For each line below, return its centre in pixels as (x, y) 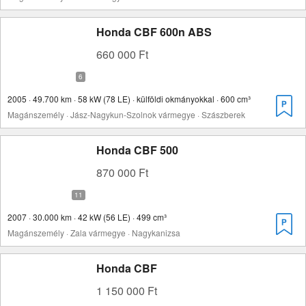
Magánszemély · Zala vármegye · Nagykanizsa (94, 233)
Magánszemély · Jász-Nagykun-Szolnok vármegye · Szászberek (126, 114)
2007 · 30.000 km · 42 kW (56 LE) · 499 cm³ (87, 217)
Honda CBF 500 (137, 150)
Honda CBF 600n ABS (154, 32)
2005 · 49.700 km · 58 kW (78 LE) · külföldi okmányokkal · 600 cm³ (129, 99)
